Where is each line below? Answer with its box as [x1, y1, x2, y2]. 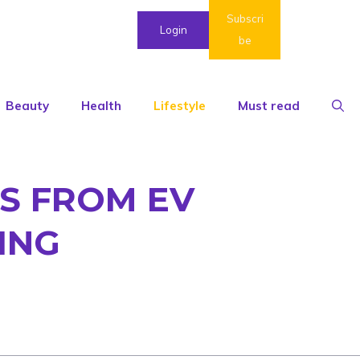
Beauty [6, 98, 49, 114]
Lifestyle [153, 98, 206, 114]
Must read [238, 98, 300, 114]
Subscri [226, 12, 264, 25]
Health [81, 98, 121, 114]
